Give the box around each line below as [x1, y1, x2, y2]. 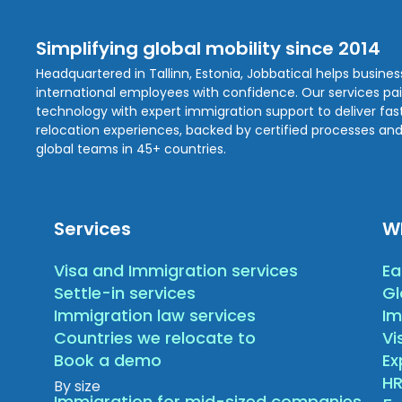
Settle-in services [54, 282, 197, 304]
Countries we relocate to [54, 327, 257, 349]
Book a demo [54, 349, 162, 371]
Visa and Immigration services [54, 259, 299, 282]
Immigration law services [54, 304, 257, 327]
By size [54, 376, 101, 397]
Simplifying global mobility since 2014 [36, 36, 381, 61]
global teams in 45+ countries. [36, 140, 227, 158]
